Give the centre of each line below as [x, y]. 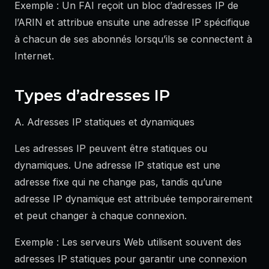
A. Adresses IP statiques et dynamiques [104, 122]
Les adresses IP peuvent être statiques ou [111, 149]
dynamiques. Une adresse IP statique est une [117, 165]
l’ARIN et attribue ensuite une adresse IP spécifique [132, 22]
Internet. [34, 56]
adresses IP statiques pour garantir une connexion [131, 259]
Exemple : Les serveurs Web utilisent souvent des [128, 242]
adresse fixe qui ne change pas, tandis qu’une [118, 182]
